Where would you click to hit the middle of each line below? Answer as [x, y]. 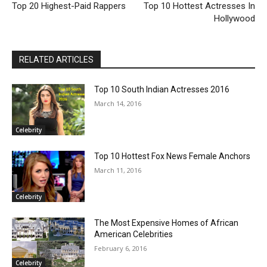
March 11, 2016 [118, 170]
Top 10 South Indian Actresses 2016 [162, 90]
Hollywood [234, 19]
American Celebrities [134, 234]
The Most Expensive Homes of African [167, 223]
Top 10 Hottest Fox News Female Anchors [173, 156]
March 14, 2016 [118, 104]
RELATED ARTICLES [56, 60]
